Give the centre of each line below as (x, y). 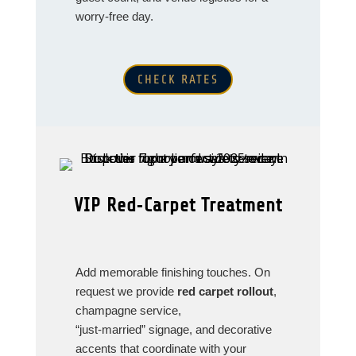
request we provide (126, 291)
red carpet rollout (225, 291)
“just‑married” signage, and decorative (173, 329)
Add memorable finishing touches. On (172, 272)
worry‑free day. (114, 16)
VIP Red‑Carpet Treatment (178, 205)
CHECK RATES (178, 79)
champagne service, (128, 310)
